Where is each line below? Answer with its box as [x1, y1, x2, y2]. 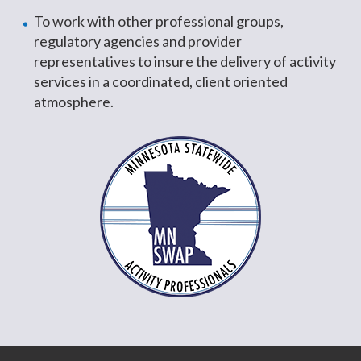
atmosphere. [34, 93, 114, 110]
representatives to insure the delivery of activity [34, 52, 337, 70]
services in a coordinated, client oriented [34, 73, 288, 90]
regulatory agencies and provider [34, 32, 243, 50]
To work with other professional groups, [34, 12, 284, 30]
